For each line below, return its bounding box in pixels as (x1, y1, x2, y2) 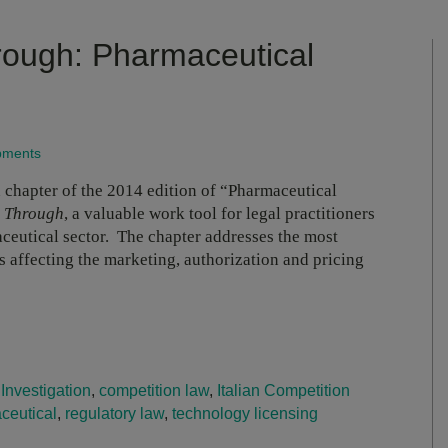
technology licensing (172, 404, 318, 422)
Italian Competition (217, 381, 350, 399)
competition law (99, 381, 209, 399)
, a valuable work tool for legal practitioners (64, 203, 375, 223)
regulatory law (65, 404, 164, 422)
